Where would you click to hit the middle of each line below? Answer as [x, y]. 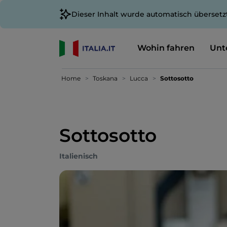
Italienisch [79, 156]
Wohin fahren [166, 48]
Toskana [105, 78]
